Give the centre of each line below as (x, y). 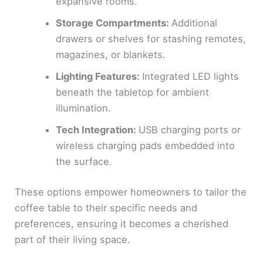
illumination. (83, 108)
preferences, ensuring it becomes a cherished (122, 223)
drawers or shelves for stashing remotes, (151, 38)
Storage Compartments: (113, 23)
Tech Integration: (97, 129)
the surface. (84, 161)
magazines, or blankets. (110, 54)
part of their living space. (73, 239)
